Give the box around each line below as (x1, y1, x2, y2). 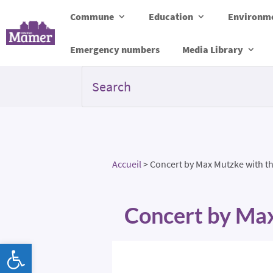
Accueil (112, 158, 142, 171)
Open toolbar (5, 237, 65, 261)
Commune (70, 10, 114, 23)
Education (149, 10, 193, 23)
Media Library (182, 43, 243, 55)
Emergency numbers (70, 43, 160, 55)
